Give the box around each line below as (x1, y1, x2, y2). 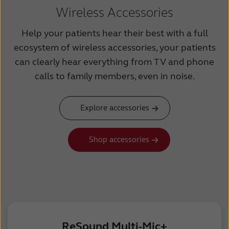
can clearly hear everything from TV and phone (15, 56, 214, 68)
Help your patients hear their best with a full (21, 28, 208, 39)
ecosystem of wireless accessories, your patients (13, 42, 216, 54)
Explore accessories (80, 103, 149, 113)
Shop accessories (89, 135, 149, 145)
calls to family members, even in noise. (34, 71, 195, 82)
